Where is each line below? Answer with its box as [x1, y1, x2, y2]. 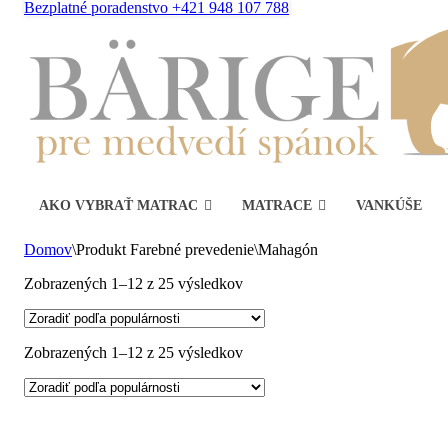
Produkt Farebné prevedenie [76, 241, 254, 258]
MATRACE [242, 198, 312, 213]
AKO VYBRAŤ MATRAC [39, 198, 198, 213]
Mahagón [258, 241, 318, 258]
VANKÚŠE [356, 198, 422, 213]
